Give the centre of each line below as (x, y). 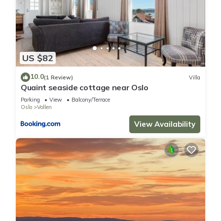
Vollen (44, 107)
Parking (30, 100)
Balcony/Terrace (91, 100)
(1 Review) (58, 77)
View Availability (165, 124)
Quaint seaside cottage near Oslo (85, 88)
